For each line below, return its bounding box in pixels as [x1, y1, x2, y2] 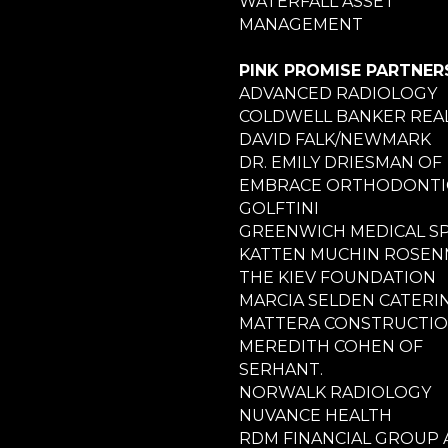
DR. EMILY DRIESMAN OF [239, 152, 442, 172]
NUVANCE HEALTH [239, 405, 392, 425]
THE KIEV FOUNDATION [239, 267, 436, 287]
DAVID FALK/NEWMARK [239, 129, 431, 149]
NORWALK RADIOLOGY [239, 382, 431, 402]
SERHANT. [239, 359, 323, 379]
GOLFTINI [239, 198, 319, 218]
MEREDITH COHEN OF [239, 336, 423, 356]
